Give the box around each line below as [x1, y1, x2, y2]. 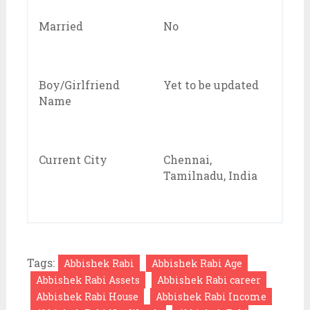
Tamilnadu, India [163, 167, 257, 183]
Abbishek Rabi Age [151, 256, 242, 270]
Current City [38, 152, 107, 167]
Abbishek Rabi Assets [35, 273, 140, 286]
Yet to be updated [163, 77, 259, 92]
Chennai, [163, 152, 212, 167]
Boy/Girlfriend [38, 77, 120, 92]
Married [38, 18, 83, 33]
